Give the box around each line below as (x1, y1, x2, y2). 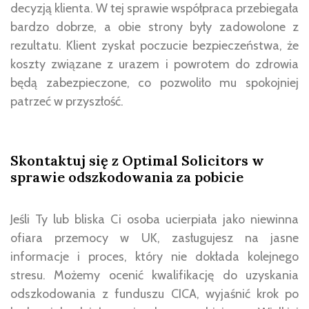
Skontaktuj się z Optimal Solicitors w (10, 152, 264, 170)
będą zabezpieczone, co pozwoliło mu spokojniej (10, 75, 299, 91)
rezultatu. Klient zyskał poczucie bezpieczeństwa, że (10, 38, 299, 54)
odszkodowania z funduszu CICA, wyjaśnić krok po (10, 286, 299, 302)
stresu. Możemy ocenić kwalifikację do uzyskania (10, 268, 299, 283)
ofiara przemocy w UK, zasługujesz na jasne (10, 230, 299, 246)
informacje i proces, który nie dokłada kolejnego (10, 249, 299, 265)
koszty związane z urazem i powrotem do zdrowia (10, 57, 299, 72)
